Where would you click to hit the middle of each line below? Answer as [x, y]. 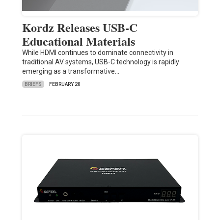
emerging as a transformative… [70, 71]
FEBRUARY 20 [65, 84]
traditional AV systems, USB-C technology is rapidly [100, 62]
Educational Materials [78, 41]
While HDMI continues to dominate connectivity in [97, 53]
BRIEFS [33, 84]
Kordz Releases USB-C [80, 27]
